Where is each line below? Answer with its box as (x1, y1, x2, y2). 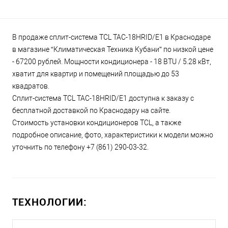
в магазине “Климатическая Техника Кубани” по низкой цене (12, 45, 213, 54)
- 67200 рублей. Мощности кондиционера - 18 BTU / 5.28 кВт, (12, 58, 211, 66)
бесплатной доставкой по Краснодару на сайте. (12, 106, 170, 115)
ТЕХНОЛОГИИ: (12, 195, 87, 209)
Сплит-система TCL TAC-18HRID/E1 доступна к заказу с (12, 94, 194, 103)
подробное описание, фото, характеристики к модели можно (12, 131, 213, 139)
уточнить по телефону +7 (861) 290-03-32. (12, 143, 149, 152)
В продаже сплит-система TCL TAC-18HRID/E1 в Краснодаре (12, 33, 211, 42)
